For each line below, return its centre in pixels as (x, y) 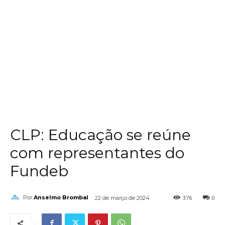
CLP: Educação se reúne (100, 135)
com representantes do (97, 153)
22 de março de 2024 (122, 198)
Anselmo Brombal (61, 198)
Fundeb (39, 171)
